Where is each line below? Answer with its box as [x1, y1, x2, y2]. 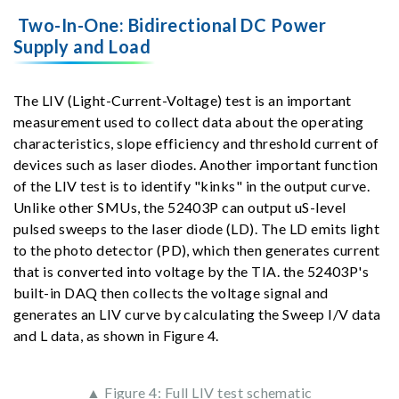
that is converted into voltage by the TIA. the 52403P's [13, 262, 370, 280]
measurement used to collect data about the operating [13, 112, 364, 130]
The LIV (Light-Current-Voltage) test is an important [13, 91, 352, 109]
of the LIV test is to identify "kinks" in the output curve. [13, 176, 370, 194]
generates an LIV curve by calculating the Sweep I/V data [13, 305, 381, 322]
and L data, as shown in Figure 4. [13, 326, 219, 344]
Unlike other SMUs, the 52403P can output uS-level [13, 198, 346, 216]
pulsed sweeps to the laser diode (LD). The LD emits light [13, 219, 380, 237]
